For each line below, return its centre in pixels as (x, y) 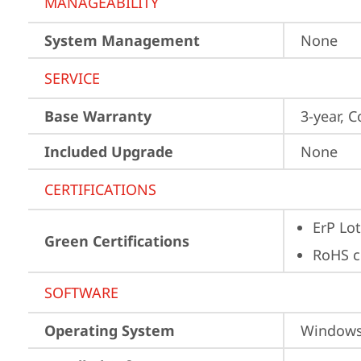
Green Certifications (117, 241)
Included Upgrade (109, 151)
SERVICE (72, 78)
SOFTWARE (81, 293)
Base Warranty (98, 116)
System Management (122, 40)
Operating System (110, 330)
